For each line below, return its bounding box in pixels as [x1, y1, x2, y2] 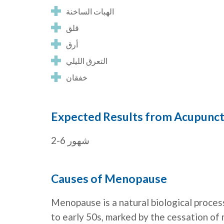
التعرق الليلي [66, 56, 107, 66]
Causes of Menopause [51, 171, 167, 186]
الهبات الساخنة [66, 6, 114, 16]
